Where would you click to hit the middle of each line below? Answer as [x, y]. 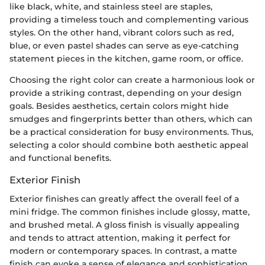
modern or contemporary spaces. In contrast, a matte [123, 251]
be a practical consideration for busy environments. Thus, [131, 132]
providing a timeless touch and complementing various [129, 19]
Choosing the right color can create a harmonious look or [132, 80]
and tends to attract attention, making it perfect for [120, 237]
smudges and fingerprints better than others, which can [131, 119]
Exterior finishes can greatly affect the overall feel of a [124, 198]
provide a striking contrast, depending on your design [126, 93]
